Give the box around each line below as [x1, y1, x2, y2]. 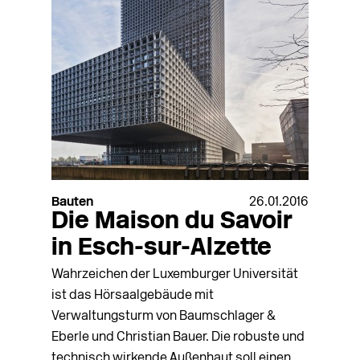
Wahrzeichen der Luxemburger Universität [51, 268, 298, 282]
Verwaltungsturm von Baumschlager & [51, 310, 276, 324]
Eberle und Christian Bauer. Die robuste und [51, 331, 305, 345]
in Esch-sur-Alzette [51, 236, 272, 262]
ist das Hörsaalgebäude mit [51, 289, 214, 303]
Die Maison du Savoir [51, 210, 292, 235]
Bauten [51, 196, 93, 210]
